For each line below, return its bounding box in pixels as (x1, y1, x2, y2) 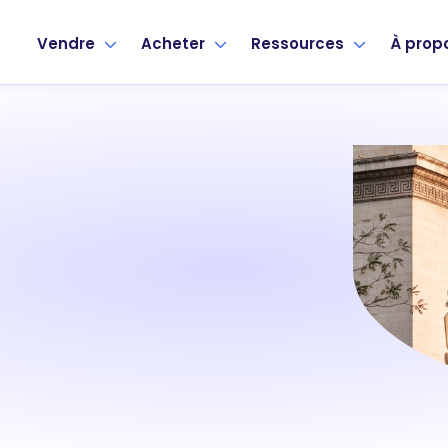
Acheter (141, 32, 209, 54)
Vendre (37, 32, 99, 54)
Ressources (251, 32, 348, 54)
